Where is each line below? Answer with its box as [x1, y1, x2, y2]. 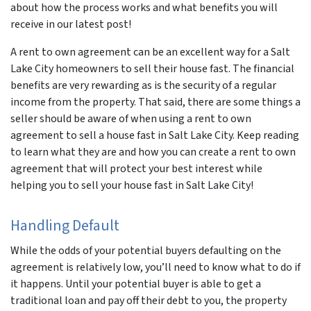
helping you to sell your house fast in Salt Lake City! [10, 177, 253, 193]
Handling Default [10, 214, 119, 237]
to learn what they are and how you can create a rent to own [10, 144, 296, 160]
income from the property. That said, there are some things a [10, 94, 301, 110]
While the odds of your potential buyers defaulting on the [10, 242, 281, 258]
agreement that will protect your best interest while [10, 160, 262, 176]
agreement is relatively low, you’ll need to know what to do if [10, 259, 301, 275]
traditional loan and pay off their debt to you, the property [10, 292, 287, 308]
